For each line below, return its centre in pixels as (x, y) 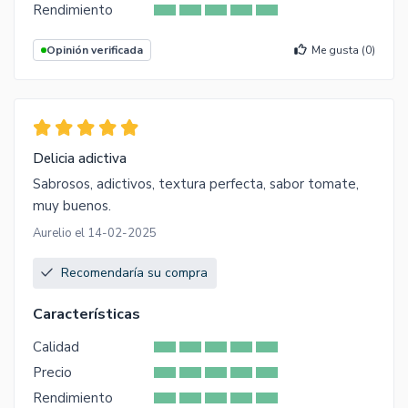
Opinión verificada (95, 51)
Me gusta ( (338, 51)
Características (87, 314)
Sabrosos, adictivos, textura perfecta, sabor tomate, (196, 184)
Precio (52, 372)
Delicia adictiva (80, 158)
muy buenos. (72, 205)
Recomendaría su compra (134, 272)
